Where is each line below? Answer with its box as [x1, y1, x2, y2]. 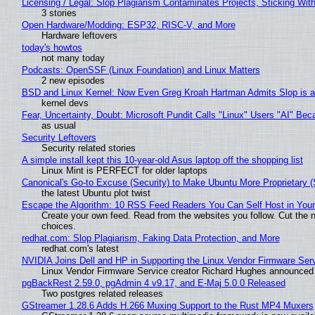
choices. [41, 221, 76, 232]
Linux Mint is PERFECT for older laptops [41, 165, 207, 176]
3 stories [41, 8, 77, 19]
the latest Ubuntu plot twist [41, 188, 150, 199]
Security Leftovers [21, 132, 96, 143]
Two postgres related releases [41, 288, 163, 300]
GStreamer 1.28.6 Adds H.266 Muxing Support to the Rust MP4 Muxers [21, 300, 314, 311]
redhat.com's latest [41, 243, 119, 255]
